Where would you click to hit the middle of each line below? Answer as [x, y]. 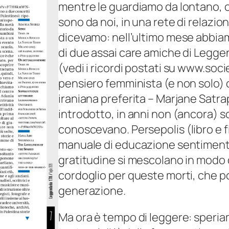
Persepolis [158, 129]
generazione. [92, 190]
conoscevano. [95, 129]
